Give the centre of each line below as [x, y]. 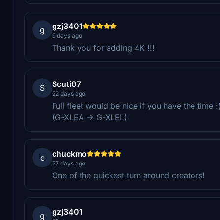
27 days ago [69, 163]
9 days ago [67, 35]
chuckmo [69, 153]
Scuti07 [67, 84]
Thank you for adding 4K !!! [103, 47]
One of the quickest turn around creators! [128, 175]
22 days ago [69, 93]
